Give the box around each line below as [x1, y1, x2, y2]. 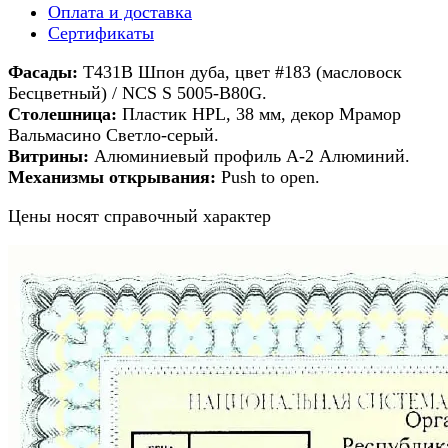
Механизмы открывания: [8, 166, 216, 187]
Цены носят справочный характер [8, 205, 271, 226]
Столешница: [8, 103, 117, 124]
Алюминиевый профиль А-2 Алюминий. [89, 145, 410, 166]
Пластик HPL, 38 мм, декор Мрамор [117, 103, 401, 124]
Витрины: [8, 145, 89, 166]
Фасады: [8, 61, 78, 82]
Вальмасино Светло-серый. [8, 124, 219, 145]
